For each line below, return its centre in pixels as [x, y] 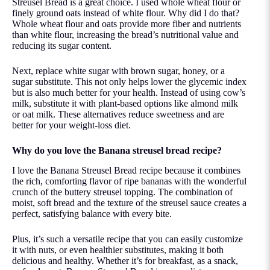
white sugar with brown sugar [121, 71]
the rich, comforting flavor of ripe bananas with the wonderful [129, 181]
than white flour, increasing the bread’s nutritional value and [125, 34]
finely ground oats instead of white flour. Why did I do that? [126, 13]
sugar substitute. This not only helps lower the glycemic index [129, 81]
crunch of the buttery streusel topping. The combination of [122, 192]
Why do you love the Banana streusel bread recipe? [117, 150]
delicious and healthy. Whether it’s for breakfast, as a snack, [125, 260]
